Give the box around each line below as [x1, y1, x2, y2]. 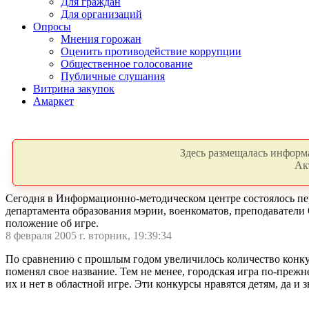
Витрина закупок [33, 83, 114, 94]
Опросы [33, 21, 71, 32]
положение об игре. [6, 217, 99, 229]
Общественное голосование [61, 58, 192, 70]
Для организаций [61, 8, 142, 20]
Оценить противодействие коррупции [61, 46, 241, 57]
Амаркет [33, 95, 74, 107]
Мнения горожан [61, 33, 141, 45]
